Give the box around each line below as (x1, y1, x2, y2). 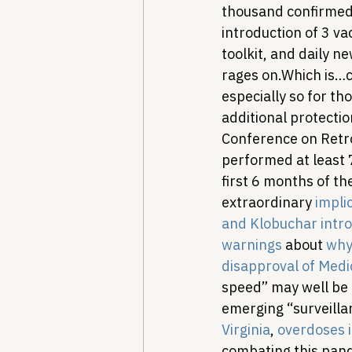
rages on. (222, 66, 281, 84)
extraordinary (222, 193, 315, 211)
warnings (222, 236, 282, 254)
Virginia (222, 321, 270, 339)
